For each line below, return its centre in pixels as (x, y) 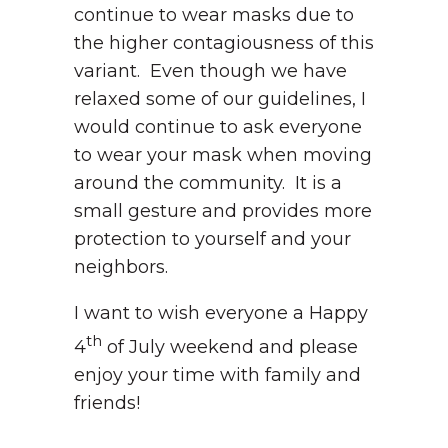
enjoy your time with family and (217, 375)
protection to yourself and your (212, 239)
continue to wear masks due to (214, 15)
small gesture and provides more (223, 211)
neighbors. (123, 267)
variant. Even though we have (210, 71)
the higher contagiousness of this (224, 43)
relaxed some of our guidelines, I (220, 99)
